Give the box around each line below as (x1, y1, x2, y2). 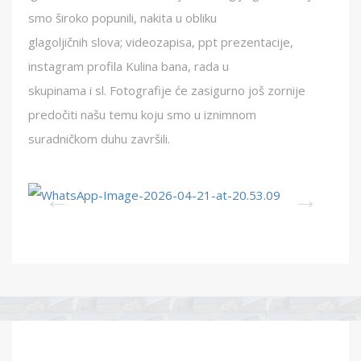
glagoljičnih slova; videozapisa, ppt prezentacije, (28, 34, 293, 50)
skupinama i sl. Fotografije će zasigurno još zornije (28, 82, 305, 98)
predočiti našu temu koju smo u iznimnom (28, 106, 256, 122)
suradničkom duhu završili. (28, 131, 170, 147)
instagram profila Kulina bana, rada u (28, 58, 229, 74)
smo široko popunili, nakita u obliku (28, 10, 217, 26)
